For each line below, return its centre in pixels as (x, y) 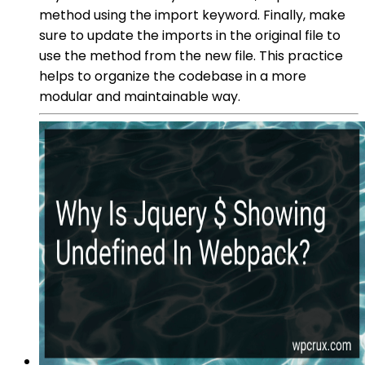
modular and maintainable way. (140, 96)
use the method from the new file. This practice (191, 55)
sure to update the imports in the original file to (190, 35)
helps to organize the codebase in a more (173, 76)
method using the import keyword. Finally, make (192, 15)
